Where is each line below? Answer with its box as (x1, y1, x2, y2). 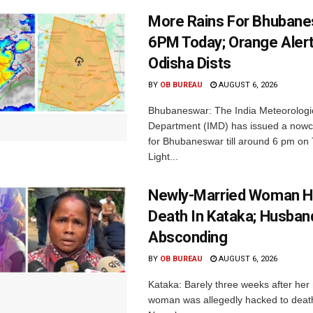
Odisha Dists (148, 54, 231, 72)
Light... (148, 150, 178, 162)
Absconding (148, 228, 228, 246)
